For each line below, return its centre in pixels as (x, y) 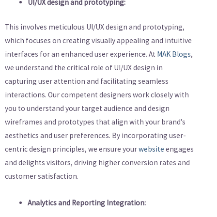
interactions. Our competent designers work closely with (97, 94)
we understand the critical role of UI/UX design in (84, 67)
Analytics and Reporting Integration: (86, 202)
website (151, 149)
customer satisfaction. (42, 176)
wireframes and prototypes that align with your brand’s (95, 122)
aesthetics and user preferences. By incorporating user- (95, 135)
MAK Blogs (174, 54)
